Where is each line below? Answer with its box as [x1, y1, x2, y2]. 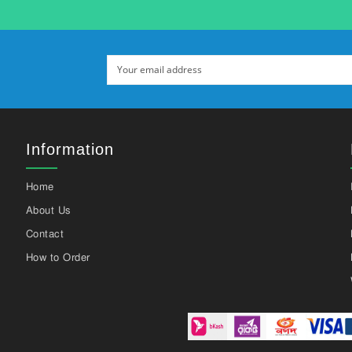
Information [25, 140, 114, 158]
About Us [25, 200, 71, 218]
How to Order [25, 247, 90, 266]
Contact [25, 224, 64, 242]
